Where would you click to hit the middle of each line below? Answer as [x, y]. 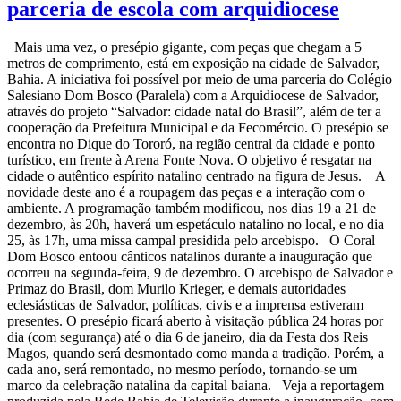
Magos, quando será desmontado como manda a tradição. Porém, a [196, 354]
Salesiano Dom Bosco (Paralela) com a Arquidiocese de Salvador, [193, 96]
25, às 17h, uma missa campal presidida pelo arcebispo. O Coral [191, 241]
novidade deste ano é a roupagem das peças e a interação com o [186, 192]
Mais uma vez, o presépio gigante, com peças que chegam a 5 [184, 47]
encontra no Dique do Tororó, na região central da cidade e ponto [191, 144]
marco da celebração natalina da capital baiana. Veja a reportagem [196, 386]
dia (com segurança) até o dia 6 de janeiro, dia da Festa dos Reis [188, 337]
